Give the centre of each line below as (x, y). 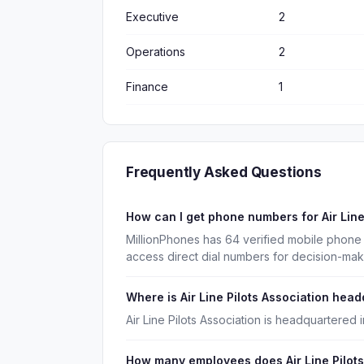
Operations (156, 52)
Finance (147, 87)
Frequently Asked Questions (224, 172)
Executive (152, 17)
